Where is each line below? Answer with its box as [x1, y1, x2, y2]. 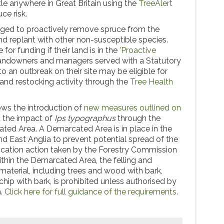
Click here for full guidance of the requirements [4, 187, 176, 196]
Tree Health [130, 77, 173, 86]
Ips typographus [54, 113, 115, 123]
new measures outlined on [84, 103, 181, 112]
